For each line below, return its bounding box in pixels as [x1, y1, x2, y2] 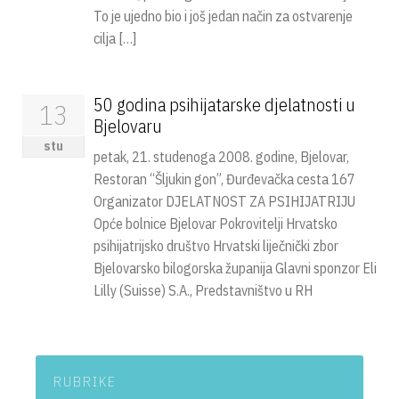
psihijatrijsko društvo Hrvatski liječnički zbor [94, 237, 338, 255]
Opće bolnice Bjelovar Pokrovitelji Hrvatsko [94, 215, 338, 232]
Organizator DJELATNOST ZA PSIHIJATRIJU [94, 192, 355, 210]
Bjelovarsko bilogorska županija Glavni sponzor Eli [94, 259, 377, 277]
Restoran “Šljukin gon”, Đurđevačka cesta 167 [94, 170, 355, 188]
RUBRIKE [53, 372, 117, 390]
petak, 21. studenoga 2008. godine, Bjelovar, [94, 148, 349, 166]
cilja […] [94, 29, 136, 47]
